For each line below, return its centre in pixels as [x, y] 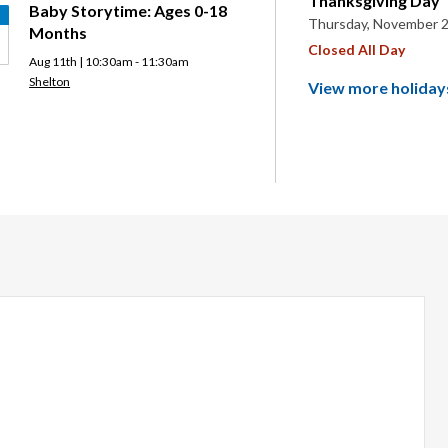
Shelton [50, 81]
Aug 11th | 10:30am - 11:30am [109, 61]
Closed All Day [357, 49]
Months [58, 32]
